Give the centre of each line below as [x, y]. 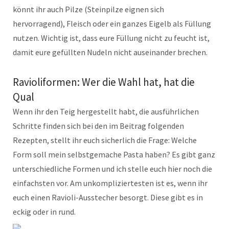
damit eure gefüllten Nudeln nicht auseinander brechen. [110, 52]
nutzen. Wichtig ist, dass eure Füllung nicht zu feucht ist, [111, 38]
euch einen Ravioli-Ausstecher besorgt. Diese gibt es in [108, 198]
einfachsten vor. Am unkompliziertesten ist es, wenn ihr [110, 183]
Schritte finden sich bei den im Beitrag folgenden [98, 126]
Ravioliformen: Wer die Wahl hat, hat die [104, 82]
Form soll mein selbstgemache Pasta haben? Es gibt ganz [114, 155]
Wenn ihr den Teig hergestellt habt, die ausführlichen [106, 112]
